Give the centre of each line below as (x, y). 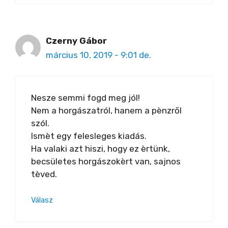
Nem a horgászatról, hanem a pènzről (106, 110)
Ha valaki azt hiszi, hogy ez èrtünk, (101, 148)
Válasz (42, 200)
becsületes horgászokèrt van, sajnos (106, 161)
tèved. (44, 174)
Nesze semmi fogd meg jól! (85, 97)
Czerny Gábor (76, 41)
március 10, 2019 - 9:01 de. (98, 55)
